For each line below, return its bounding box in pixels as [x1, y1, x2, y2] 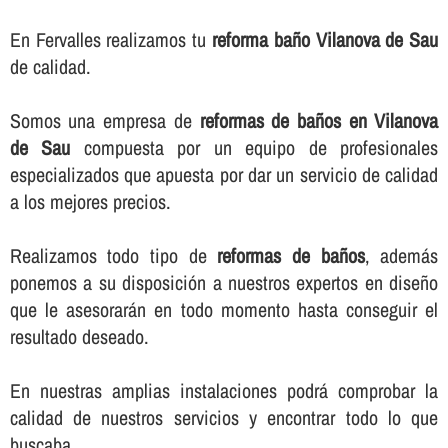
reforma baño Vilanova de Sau [212, 26, 439, 54]
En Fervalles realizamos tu [9, 26, 212, 54]
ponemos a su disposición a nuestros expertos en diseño [9, 269, 439, 297]
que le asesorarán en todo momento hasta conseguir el [9, 296, 439, 324]
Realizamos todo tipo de [9, 242, 218, 270]
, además [364, 242, 439, 270]
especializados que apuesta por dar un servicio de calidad [9, 161, 439, 189]
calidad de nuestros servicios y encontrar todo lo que [9, 404, 439, 432]
